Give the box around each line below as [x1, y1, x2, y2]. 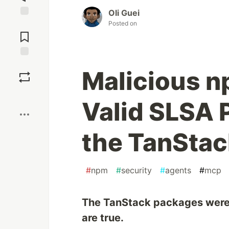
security [121, 165, 152, 176]
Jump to [11, 19, 38, 29]
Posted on [108, 19, 137, 28]
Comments [7, 28, 42, 37]
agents [165, 165, 191, 176]
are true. [82, 212, 124, 224]
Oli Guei [108, 8, 140, 18]
